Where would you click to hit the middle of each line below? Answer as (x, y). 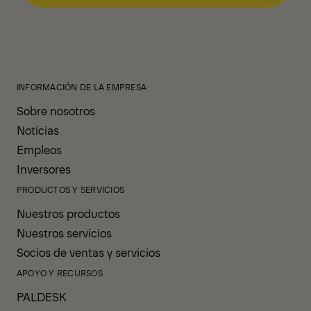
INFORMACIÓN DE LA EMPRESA (82, 86)
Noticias (38, 129)
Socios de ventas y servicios (89, 252)
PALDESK (41, 296)
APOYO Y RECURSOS (60, 272)
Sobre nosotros (56, 110)
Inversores (44, 168)
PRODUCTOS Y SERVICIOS (71, 189)
